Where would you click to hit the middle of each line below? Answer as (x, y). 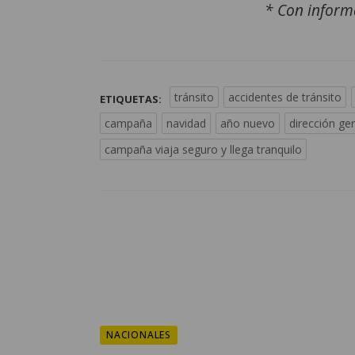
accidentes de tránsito (285, 97)
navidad (186, 123)
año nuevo (248, 123)
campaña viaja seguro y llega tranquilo (203, 149)
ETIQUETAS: (131, 99)
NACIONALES (139, 334)
